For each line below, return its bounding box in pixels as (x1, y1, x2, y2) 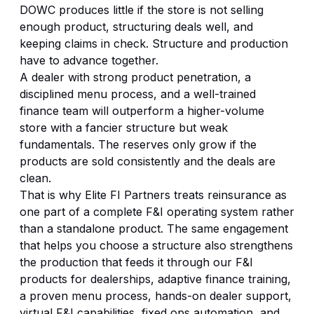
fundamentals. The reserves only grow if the (20, 137, 257, 152)
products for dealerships (20, 272, 151, 287)
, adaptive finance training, (151, 272, 291, 287)
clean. (20, 171, 51, 186)
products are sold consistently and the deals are (20, 154, 275, 169)
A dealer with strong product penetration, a (20, 70, 251, 85)
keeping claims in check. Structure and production (20, 36, 288, 51)
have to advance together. (20, 53, 158, 68)
